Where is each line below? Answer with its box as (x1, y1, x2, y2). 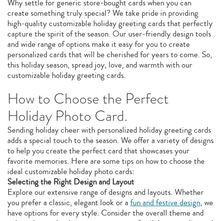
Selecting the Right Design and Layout (7, 176, 134, 188)
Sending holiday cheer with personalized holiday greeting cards (7, 124, 211, 136)
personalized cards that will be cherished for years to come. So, (7, 48, 212, 61)
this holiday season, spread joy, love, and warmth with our (7, 59, 192, 71)
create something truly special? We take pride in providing (7, 7, 198, 19)
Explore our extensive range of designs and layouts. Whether (7, 186, 204, 198)
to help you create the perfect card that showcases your (7, 145, 189, 157)
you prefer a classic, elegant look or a (7, 196, 130, 209)
